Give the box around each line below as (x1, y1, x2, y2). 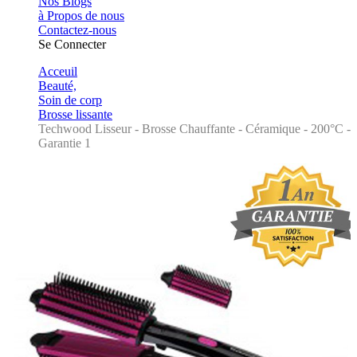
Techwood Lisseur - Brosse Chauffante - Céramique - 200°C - (38, 122, 351, 135)
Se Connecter (38, 37, 106, 51)
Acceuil (38, 65, 77, 78)
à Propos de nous (38, 9, 124, 22)
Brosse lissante (38, 108, 112, 121)
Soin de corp (38, 93, 102, 107)
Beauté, (38, 79, 76, 92)
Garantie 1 (38, 136, 91, 150)
